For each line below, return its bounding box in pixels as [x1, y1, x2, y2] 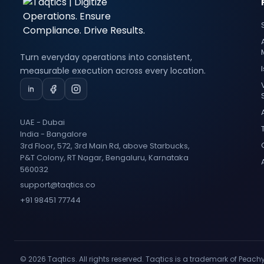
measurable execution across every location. [20, 65, 206, 77]
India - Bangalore [20, 128, 87, 140]
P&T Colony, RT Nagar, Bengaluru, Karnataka [20, 152, 189, 163]
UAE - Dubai [20, 117, 65, 128]
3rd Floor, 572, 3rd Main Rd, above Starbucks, [20, 140, 190, 151]
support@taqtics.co [20, 179, 95, 190]
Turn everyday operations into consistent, [20, 51, 192, 63]
